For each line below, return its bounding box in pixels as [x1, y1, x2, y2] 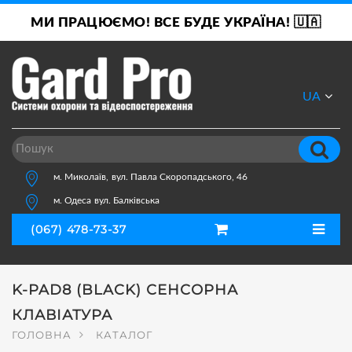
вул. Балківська [94, 195, 159, 205]
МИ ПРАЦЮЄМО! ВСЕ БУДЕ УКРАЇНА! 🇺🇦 [31, 16, 321, 29]
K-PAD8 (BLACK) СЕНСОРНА [12, 281, 238, 299]
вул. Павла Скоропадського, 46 [112, 171, 247, 181]
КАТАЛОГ [96, 328, 152, 341]
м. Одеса [53, 195, 91, 205]
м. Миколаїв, [53, 171, 108, 181]
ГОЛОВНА [12, 328, 71, 341]
